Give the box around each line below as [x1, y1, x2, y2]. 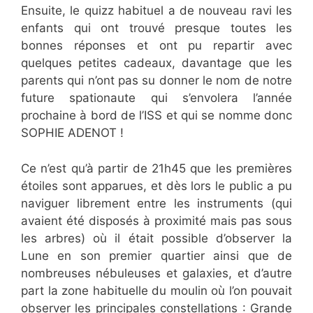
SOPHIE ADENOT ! [21, 126, 124, 140]
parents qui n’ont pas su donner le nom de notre [21, 73, 292, 88]
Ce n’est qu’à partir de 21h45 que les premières [21, 161, 292, 175]
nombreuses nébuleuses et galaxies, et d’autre [21, 265, 292, 280]
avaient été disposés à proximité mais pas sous [21, 213, 292, 228]
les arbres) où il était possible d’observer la [21, 231, 292, 245]
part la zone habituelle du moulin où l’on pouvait [21, 283, 292, 298]
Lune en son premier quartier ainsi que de [21, 248, 292, 263]
